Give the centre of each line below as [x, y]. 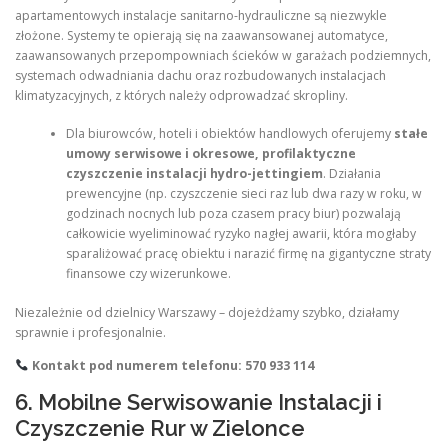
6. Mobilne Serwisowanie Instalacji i [198, 401]
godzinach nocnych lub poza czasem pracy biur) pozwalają [233, 214]
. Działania [351, 174]
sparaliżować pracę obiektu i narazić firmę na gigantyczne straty [248, 254]
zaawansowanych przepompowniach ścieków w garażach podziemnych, [223, 55]
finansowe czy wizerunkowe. [148, 274]
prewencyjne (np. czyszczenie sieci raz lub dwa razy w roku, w [243, 194]
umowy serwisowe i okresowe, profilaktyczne [210, 154]
